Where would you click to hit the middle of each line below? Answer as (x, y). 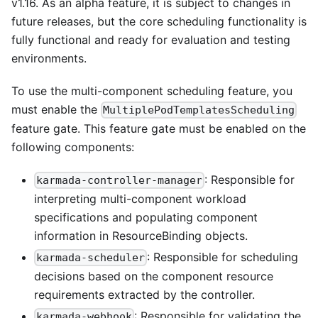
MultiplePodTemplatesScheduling (199, 110)
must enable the (56, 109)
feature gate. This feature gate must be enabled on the (159, 128)
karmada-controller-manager (120, 180)
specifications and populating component (146, 217)
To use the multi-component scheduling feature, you (152, 91)
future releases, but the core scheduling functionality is (159, 21)
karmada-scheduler (91, 258)
